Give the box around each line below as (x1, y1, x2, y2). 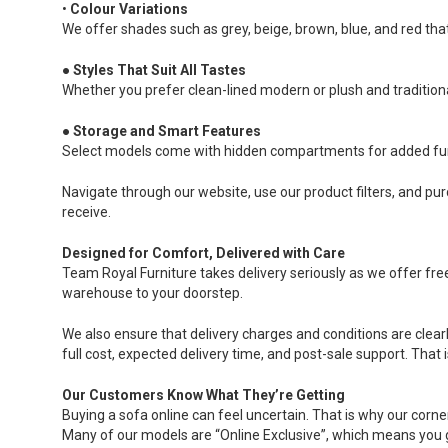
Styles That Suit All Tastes (73, 61, 246, 78)
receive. (62, 203, 111, 220)
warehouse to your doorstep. (62, 284, 243, 301)
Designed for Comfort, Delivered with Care (62, 244, 345, 261)
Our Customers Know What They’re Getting (62, 386, 345, 403)
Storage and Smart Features (73, 122, 261, 139)
